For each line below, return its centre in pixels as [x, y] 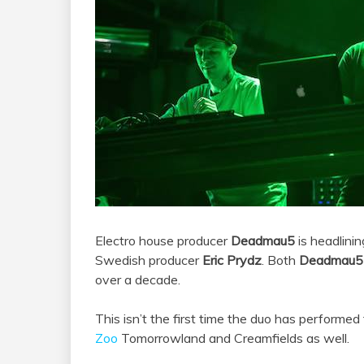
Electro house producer [163, 241]
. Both [280, 260]
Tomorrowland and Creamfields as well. [234, 338]
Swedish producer [149, 260]
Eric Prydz [232, 260]
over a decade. [138, 280]
